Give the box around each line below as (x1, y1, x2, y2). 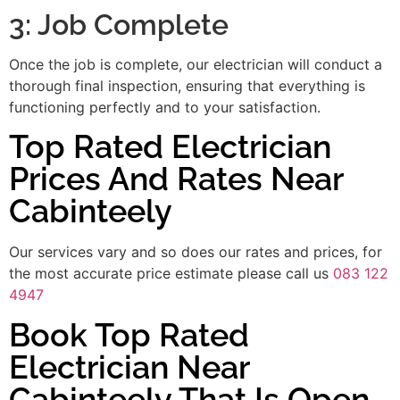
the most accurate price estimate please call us (9, 264, 333, 283)
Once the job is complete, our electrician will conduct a (9, 54, 382, 73)
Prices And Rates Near (9, 160, 343, 198)
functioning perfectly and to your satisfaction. (9, 97, 321, 116)
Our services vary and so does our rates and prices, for (9, 243, 382, 262)
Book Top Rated (9, 315, 249, 354)
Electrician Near (9, 347, 249, 386)
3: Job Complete (9, 7, 229, 41)
